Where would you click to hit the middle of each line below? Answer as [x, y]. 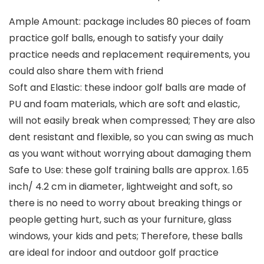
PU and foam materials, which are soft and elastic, [124, 104]
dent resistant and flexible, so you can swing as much [131, 137]
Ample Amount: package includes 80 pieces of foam [130, 22]
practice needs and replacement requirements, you [129, 55]
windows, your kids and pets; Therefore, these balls [126, 236]
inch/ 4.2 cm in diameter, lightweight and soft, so [121, 187]
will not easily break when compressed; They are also [132, 121]
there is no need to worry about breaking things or [126, 203]
